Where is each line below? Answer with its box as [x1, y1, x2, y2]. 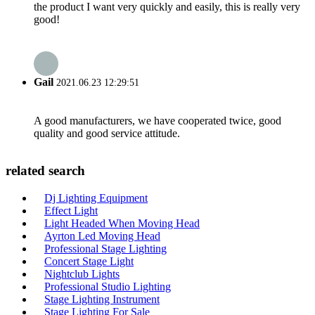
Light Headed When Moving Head [44, 217, 200, 229]
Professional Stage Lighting [44, 243, 167, 255]
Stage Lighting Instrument [44, 293, 160, 305]
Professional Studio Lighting [44, 281, 171, 292]
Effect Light [44, 205, 98, 217]
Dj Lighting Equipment [44, 192, 148, 204]
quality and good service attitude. [34, 127, 180, 139]
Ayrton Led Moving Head [44, 230, 160, 242]
